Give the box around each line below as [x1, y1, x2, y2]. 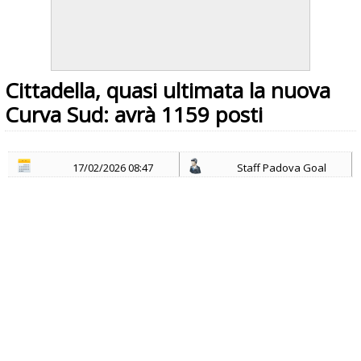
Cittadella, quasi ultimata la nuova [5, 76, 330, 105]
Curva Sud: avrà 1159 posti [5, 100, 263, 129]
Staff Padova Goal [237, 160, 327, 175]
